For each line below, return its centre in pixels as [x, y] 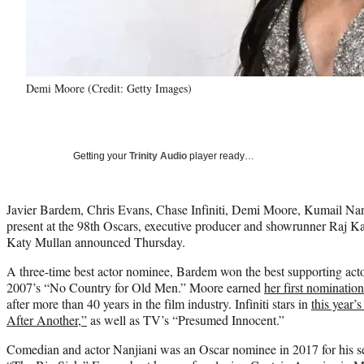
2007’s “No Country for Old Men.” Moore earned [135, 287]
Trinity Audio [158, 156]
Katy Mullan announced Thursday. [96, 241]
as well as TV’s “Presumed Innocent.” [186, 319]
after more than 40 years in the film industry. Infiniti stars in [159, 303]
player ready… [221, 156]
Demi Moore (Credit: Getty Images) [109, 88]
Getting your [101, 156]
